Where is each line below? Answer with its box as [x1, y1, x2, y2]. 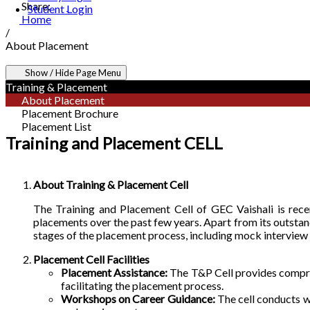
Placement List [19, 119, 91, 133]
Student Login [28, 2, 93, 15]
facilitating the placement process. [61, 278, 224, 292]
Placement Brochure [19, 106, 118, 120]
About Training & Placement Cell [33, 177, 188, 191]
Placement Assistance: [61, 265, 168, 279]
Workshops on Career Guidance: [61, 291, 215, 305]
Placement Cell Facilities [33, 252, 149, 266]
